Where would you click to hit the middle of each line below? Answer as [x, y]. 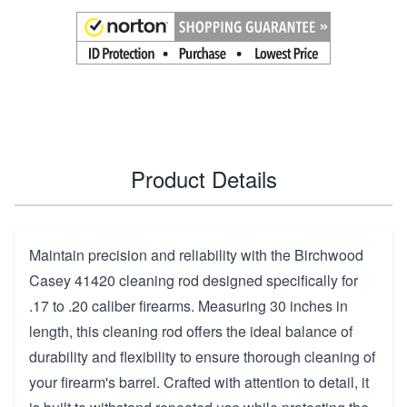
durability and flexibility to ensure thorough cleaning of [202, 356]
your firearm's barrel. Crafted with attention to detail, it [199, 382]
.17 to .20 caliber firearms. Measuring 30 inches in [189, 305]
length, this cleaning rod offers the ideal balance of [191, 331]
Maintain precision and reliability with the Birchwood [196, 254]
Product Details [203, 178]
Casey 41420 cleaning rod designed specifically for [194, 280]
